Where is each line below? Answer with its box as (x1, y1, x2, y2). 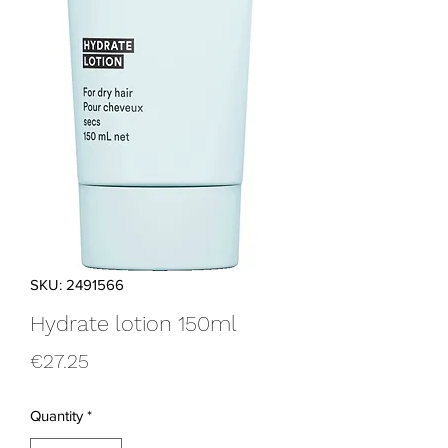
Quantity (30, 407, 83, 424)
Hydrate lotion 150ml (30, 311, 237, 336)
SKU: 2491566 (30, 276, 124, 293)
